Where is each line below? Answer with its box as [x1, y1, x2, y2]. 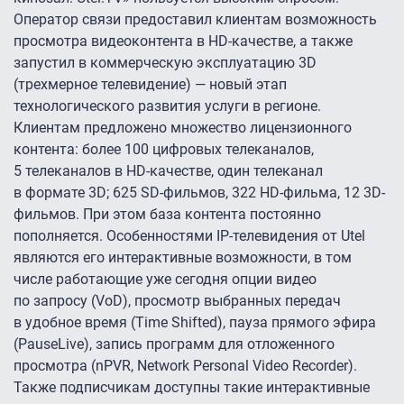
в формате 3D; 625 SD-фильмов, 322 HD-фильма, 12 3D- [14, 184, 385, 202]
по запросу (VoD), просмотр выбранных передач [14, 292, 341, 310]
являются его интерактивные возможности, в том [14, 249, 352, 267]
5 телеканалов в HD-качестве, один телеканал [14, 162, 323, 180]
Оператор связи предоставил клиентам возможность [14, 11, 377, 29]
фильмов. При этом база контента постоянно [14, 206, 321, 224]
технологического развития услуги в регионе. [14, 97, 321, 115]
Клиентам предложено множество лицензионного [14, 119, 352, 137]
